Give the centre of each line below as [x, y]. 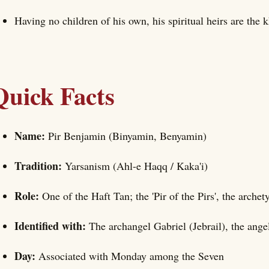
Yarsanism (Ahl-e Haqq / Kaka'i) [136, 166]
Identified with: [52, 226]
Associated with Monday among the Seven [131, 256]
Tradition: [40, 166]
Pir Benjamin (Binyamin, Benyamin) [127, 136]
